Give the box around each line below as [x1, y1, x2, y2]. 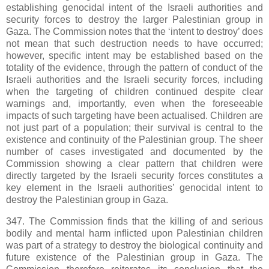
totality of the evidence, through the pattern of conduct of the [6, 62, 263, 73]
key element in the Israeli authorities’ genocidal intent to [6, 183, 263, 193]
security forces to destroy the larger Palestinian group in [6, 14, 263, 25]
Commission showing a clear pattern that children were [6, 159, 263, 169]
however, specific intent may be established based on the [6, 50, 263, 61]
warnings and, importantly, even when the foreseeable [6, 98, 263, 109]
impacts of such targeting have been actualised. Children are [6, 110, 263, 121]
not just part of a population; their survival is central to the [6, 122, 263, 133]
